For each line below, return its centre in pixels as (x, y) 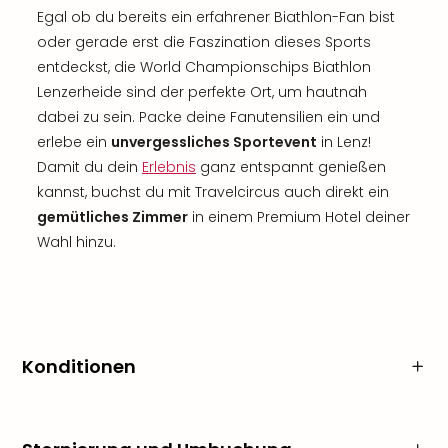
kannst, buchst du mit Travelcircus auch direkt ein (213, 192)
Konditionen (79, 366)
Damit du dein (89, 167)
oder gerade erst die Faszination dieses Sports (204, 42)
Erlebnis (169, 167)
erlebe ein (74, 142)
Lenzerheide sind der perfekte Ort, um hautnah (202, 92)
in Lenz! (344, 142)
